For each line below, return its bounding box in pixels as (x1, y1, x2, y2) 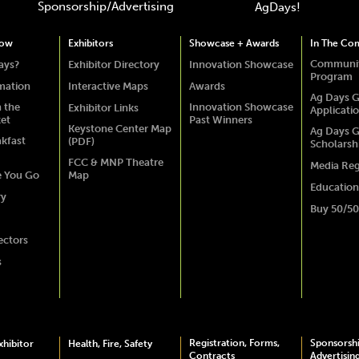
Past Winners (188, 114, 252, 126)
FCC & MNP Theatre (67, 156, 163, 168)
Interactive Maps (67, 80, 148, 92)
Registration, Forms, (188, 337, 280, 349)
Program (309, 71, 353, 83)
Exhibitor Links (67, 102, 139, 114)
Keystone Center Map (67, 123, 171, 135)
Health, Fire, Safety (67, 338, 152, 349)
